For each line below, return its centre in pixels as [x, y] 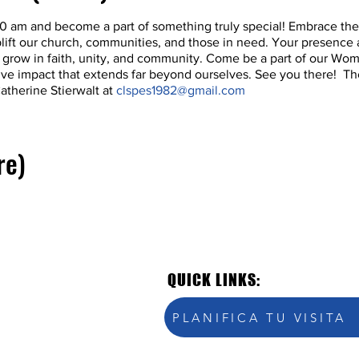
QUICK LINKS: [214, 280]
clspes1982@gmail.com [180, 90]
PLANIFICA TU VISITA [259, 317]
